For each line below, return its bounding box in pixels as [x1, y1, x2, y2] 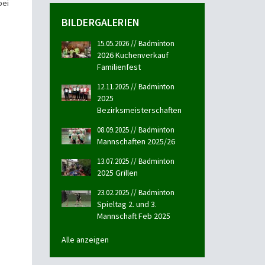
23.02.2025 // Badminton [96, 188, 174, 198]
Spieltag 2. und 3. [96, 199, 157, 209]
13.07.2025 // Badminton [96, 156, 174, 166]
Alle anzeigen [61, 234, 109, 245]
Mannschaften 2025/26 [96, 136, 175, 147]
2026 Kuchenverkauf [96, 50, 169, 60]
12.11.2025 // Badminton [96, 82, 174, 92]
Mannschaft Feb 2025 [96, 211, 170, 221]
